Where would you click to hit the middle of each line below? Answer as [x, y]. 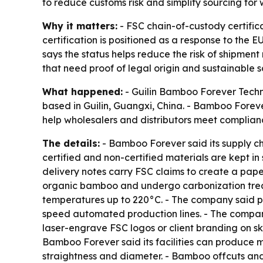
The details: [71, 143]
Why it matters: [80, 26]
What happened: [82, 91]
